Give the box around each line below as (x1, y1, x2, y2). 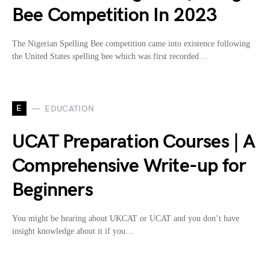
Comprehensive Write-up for (12, 154, 246, 178)
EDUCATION (45, 103, 95, 114)
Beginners (12, 178, 93, 202)
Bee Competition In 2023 (12, 4, 218, 28)
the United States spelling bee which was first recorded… (12, 52, 207, 61)
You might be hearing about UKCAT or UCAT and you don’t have (12, 214, 239, 224)
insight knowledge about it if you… (12, 227, 134, 236)
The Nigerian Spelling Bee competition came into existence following (12, 39, 250, 49)
